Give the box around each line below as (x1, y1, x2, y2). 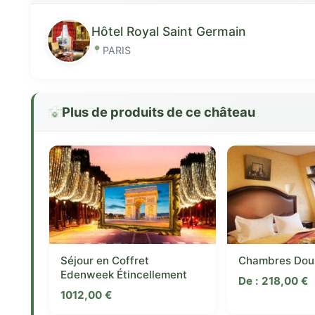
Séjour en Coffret (60, 253, 149, 267)
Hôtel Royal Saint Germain (91, 23, 246, 39)
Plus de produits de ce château (62, 103, 255, 120)
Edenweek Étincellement (60, 267, 187, 281)
